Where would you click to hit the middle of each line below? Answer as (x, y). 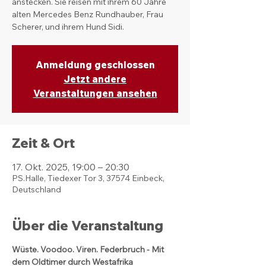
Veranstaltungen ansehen (95, 93)
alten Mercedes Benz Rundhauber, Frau (88, 14)
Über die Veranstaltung (88, 225)
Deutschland (37, 189)
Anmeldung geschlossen (95, 64)
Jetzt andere (95, 79)
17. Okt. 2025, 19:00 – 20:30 (71, 167)
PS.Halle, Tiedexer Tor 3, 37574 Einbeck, (88, 178)
